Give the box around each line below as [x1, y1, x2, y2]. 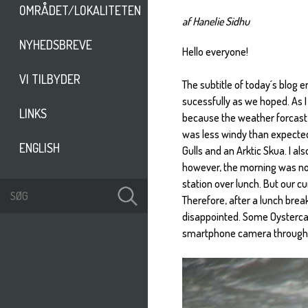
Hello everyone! [182, 45, 249, 58]
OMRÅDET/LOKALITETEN [19, 3, 141, 19]
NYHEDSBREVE [19, 37, 92, 53]
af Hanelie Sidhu [182, 14, 250, 28]
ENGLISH [19, 140, 60, 156]
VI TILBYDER [19, 71, 80, 87]
